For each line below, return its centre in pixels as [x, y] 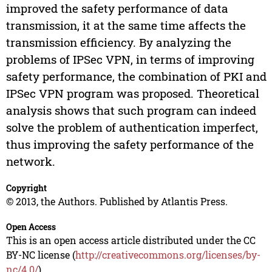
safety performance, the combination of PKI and [136, 76]
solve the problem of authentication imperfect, [132, 127]
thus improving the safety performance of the [130, 144]
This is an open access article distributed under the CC [131, 240]
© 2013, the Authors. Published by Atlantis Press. [117, 202]
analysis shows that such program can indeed [131, 110]
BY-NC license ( [40, 255]
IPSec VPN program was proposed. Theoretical [132, 93]
